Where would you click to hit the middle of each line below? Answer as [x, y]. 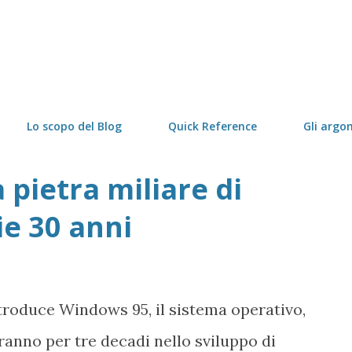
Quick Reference [213, 126]
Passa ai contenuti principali [176, 19]
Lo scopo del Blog [74, 126]
